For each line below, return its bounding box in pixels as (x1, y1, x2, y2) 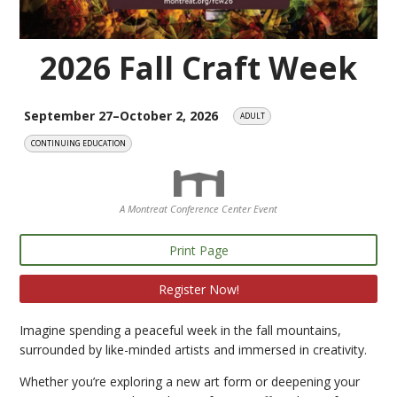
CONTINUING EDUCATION (30, 138, 126, 149)
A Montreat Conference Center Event (120, 202, 277, 216)
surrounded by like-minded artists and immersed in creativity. (19, 341, 368, 359)
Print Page (168, 241, 229, 259)
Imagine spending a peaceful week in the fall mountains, (19, 322, 342, 339)
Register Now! (158, 280, 239, 298)
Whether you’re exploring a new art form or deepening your (19, 373, 361, 391)
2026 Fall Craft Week (40, 46, 357, 89)
